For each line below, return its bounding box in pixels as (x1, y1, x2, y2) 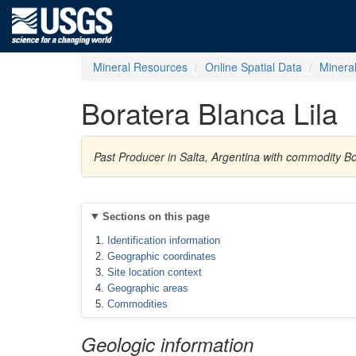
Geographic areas (107, 282, 188, 294)
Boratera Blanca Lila (81, 92, 338, 133)
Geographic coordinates (107, 250, 216, 262)
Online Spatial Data (205, 59, 302, 75)
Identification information (107, 234, 220, 246)
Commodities (107, 298, 168, 310)
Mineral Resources (93, 59, 188, 75)
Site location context (107, 266, 202, 278)
